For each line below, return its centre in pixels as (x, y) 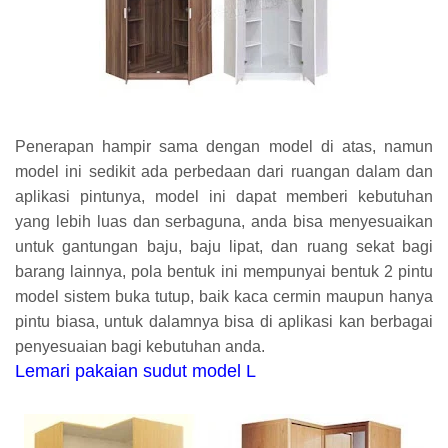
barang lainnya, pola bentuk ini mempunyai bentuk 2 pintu (224, 271)
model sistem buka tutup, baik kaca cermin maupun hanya (224, 296)
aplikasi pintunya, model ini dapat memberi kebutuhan (224, 196)
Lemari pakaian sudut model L (135, 370)
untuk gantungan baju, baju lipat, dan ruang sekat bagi (224, 246)
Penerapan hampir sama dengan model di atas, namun (224, 146)
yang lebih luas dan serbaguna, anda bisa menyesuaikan (224, 221)
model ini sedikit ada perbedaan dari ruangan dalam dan (224, 171)
